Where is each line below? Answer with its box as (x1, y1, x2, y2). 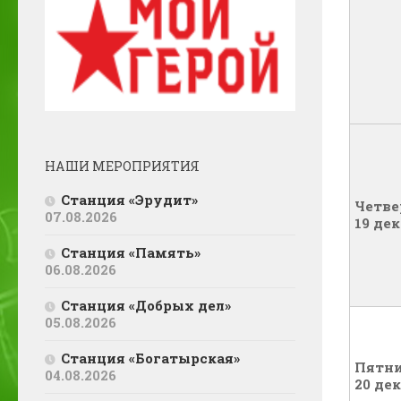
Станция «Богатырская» (61, 348, 240, 367)
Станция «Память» (61, 243, 208, 261)
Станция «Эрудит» (61, 190, 198, 209)
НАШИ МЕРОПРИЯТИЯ (45, 157, 200, 175)
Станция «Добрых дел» (61, 295, 231, 314)
